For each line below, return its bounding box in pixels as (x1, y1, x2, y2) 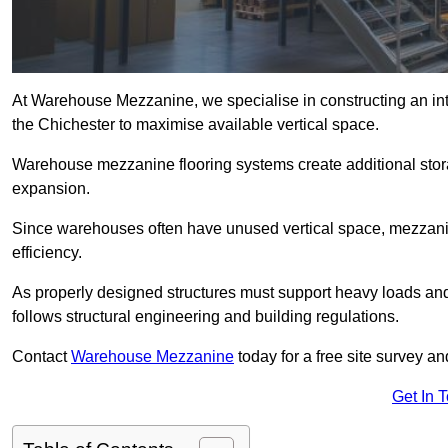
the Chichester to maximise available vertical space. (12, 116, 379, 134)
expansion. (12, 180, 90, 198)
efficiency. (12, 244, 82, 262)
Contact (12, 348, 71, 366)
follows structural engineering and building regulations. (12, 308, 399, 326)
